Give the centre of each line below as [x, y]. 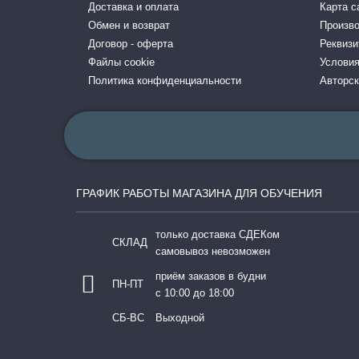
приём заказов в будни [211, 276]
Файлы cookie [121, 62]
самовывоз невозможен [213, 251]
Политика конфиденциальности [165, 81]
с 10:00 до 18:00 [195, 293]
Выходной [180, 318]
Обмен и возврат [129, 25]
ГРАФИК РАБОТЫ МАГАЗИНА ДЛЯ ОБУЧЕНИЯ [199, 193]
